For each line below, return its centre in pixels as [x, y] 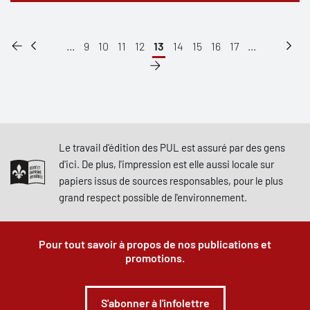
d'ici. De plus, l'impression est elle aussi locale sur [166, 164]
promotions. [155, 258]
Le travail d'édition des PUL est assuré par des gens [172, 147]
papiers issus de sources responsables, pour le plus [171, 181]
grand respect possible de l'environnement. [153, 197]
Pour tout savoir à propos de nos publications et [155, 244]
